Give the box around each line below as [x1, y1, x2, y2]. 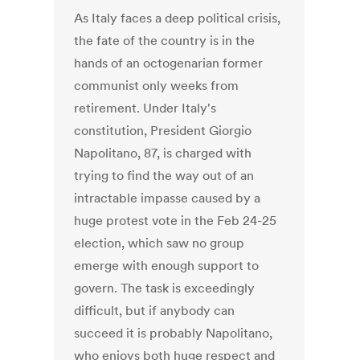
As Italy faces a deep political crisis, [74, 10, 281, 27]
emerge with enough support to [74, 257, 260, 274]
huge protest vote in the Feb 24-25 [74, 212, 277, 229]
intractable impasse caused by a [74, 190, 261, 207]
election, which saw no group [74, 235, 245, 252]
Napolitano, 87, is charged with [74, 145, 252, 162]
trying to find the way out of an [74, 167, 255, 184]
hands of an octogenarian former [74, 55, 264, 72]
